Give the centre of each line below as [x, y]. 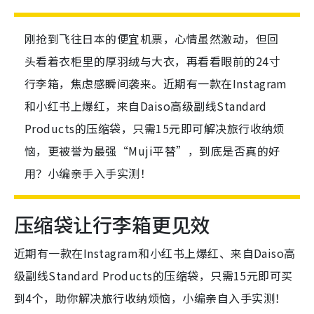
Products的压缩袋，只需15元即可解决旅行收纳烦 [155, 129]
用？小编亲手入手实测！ [88, 173]
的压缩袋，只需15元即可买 [223, 276]
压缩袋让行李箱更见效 [112, 225]
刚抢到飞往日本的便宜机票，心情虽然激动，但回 [152, 39]
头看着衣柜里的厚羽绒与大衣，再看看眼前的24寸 [153, 61]
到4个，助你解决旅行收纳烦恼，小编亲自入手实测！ [150, 298]
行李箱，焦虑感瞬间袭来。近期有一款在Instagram [156, 84]
